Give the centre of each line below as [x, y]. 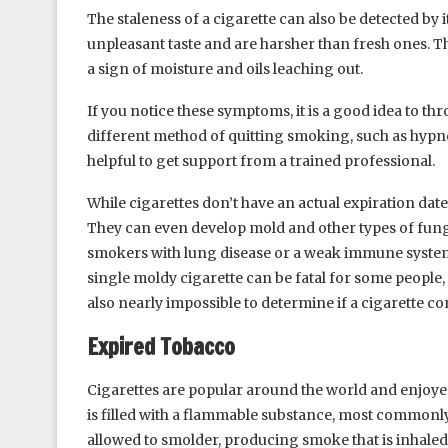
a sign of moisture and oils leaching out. [225, 68]
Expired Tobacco [161, 346]
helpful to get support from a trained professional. [261, 160]
